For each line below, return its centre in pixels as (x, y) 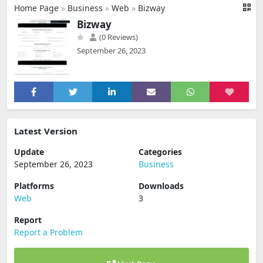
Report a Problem (48, 232)
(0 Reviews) (118, 37)
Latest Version (46, 131)
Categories (160, 152)
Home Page (36, 8)
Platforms (34, 186)
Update (29, 152)
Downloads (161, 186)
